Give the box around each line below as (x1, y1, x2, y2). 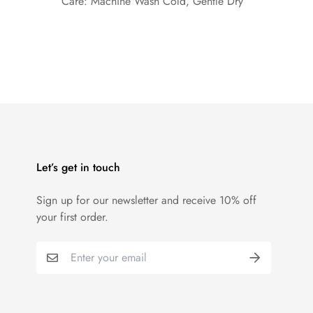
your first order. (36, 209, 108, 225)
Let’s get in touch (36, 159, 120, 175)
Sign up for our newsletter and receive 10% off (36, 192, 256, 208)
